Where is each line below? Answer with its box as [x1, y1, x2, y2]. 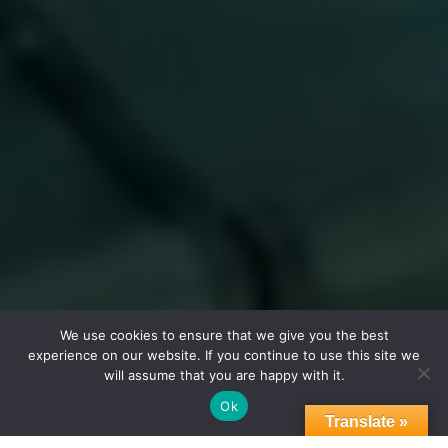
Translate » [325, 413, 408, 430]
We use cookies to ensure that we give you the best [59, 327, 389, 343]
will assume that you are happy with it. [103, 367, 345, 383]
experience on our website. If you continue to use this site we [28, 347, 420, 363]
